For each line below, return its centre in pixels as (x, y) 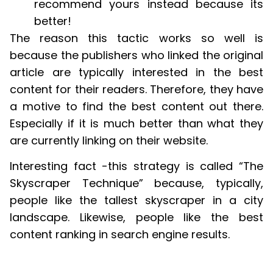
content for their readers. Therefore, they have (136, 89)
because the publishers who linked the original (136, 55)
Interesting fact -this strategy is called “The (136, 166)
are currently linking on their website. (109, 140)
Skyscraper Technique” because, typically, (136, 183)
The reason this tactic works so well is (136, 38)
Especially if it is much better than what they (136, 123)
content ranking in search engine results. (120, 235)
